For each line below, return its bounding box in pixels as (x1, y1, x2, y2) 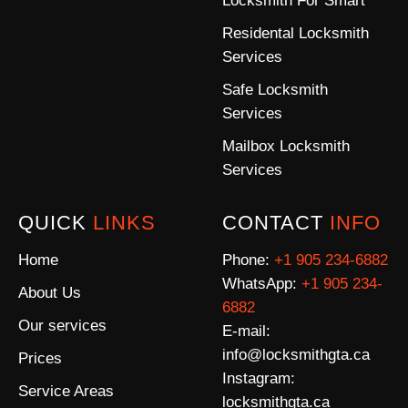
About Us (18, 283, 81, 301)
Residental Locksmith (222, 24, 369, 42)
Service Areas (18, 382, 114, 400)
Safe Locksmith (222, 80, 328, 98)
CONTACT (222, 210, 330, 234)
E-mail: (222, 321, 270, 340)
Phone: (222, 250, 274, 269)
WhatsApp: (222, 274, 301, 292)
